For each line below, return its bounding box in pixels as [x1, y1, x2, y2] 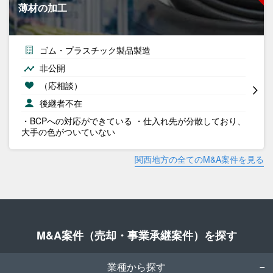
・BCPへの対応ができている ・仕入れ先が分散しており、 [21, 115, 246, 127]
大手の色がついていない [21, 126, 115, 138]
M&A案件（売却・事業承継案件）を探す [36, 227, 237, 243]
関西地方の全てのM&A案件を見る [135, 153, 264, 165]
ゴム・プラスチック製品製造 [40, 44, 151, 56]
